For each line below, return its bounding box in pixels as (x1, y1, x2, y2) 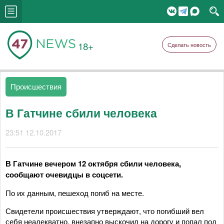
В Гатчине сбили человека (5, 104, 157, 121)
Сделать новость (167, 40, 211, 48)
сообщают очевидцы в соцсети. (5, 169, 123, 180)
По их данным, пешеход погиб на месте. (5, 187, 144, 198)
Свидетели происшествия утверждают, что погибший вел (5, 205, 204, 216)
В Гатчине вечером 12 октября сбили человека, (5, 158, 181, 169)
